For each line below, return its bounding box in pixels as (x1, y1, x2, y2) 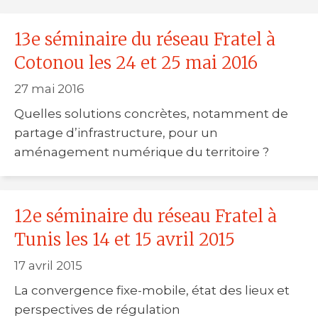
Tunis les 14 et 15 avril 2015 (14, 229, 235, 250)
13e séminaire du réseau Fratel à (14, 28, 275, 50)
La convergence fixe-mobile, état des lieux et (14, 283, 290, 297)
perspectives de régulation (14, 302, 180, 317)
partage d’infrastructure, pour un (14, 125, 218, 140)
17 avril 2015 (14, 258, 82, 273)
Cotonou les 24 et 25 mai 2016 (14, 52, 258, 73)
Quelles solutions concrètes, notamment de (14, 106, 288, 121)
